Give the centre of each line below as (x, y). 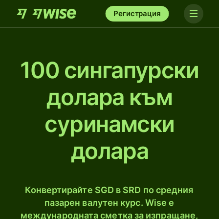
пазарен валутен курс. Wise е (109, 203)
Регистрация (137, 13)
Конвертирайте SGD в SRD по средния (109, 190)
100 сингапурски (109, 70)
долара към (109, 97)
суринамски (109, 124)
